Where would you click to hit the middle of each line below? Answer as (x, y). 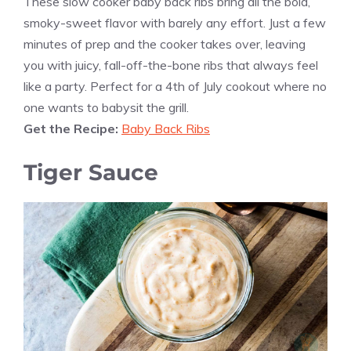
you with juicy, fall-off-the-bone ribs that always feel (171, 65)
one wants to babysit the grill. (106, 107)
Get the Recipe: (72, 128)
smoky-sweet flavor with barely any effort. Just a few (175, 22)
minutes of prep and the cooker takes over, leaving (165, 43)
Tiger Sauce (91, 172)
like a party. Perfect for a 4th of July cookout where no (175, 86)
